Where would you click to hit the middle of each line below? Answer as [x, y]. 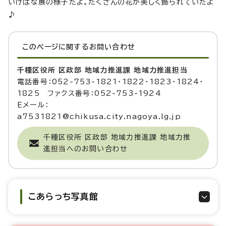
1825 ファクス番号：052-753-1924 [89, 93]
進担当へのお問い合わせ [86, 149]
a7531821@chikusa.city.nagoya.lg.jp [99, 116]
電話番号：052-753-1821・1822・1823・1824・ [110, 81]
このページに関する [56, 47]
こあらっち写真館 [64, 196]
